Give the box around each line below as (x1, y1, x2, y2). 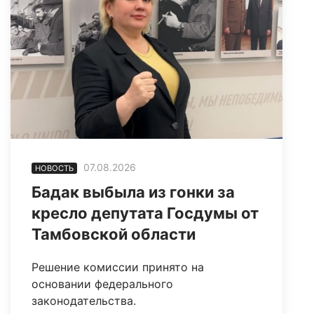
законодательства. (32, 293, 136, 308)
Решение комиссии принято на (32, 259, 204, 274)
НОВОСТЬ (35, 163, 74, 173)
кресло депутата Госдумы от (32, 203, 259, 222)
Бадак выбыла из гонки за (32, 182, 235, 201)
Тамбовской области (32, 224, 196, 243)
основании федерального (32, 276, 173, 291)
